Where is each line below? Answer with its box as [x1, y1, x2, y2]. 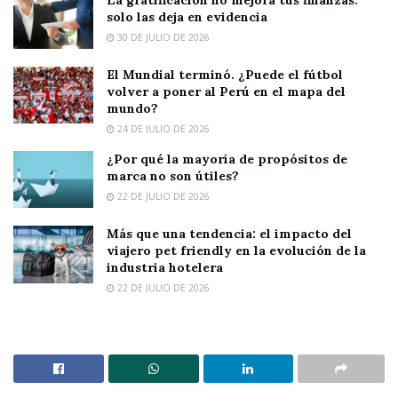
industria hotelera [107, 259, 223, 276]
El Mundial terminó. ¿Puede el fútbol [107, 66, 343, 83]
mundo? [107, 99, 158, 116]
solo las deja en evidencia [107, 8, 267, 25]
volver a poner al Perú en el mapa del [107, 83, 346, 99]
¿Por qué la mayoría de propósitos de [107, 150, 347, 167]
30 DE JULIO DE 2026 [115, 30, 210, 44]
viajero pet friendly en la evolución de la [107, 243, 366, 259]
